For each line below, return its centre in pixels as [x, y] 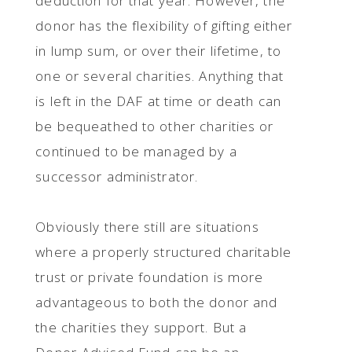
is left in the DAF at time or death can [159, 101]
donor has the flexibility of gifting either [164, 26]
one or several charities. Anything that [160, 76]
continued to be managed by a [136, 151]
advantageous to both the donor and [157, 302]
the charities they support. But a [141, 327]
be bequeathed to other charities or [155, 126]
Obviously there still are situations [147, 227]
